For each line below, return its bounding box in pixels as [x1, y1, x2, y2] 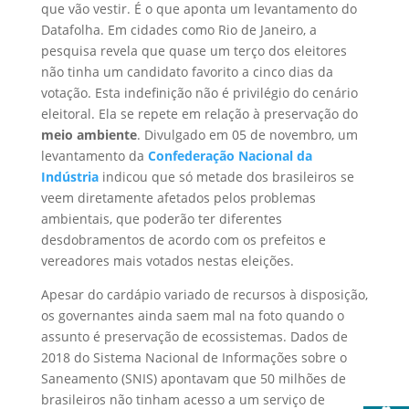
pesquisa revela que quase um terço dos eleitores [40, 42, 347, 60]
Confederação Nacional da [147, 147, 312, 165]
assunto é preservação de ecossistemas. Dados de [40, 328, 348, 346]
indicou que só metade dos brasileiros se [98, 168, 354, 186]
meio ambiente [40, 126, 137, 144]
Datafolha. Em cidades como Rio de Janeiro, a [40, 21, 317, 39]
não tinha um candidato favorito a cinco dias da [40, 63, 333, 81]
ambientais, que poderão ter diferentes [40, 210, 282, 228]
